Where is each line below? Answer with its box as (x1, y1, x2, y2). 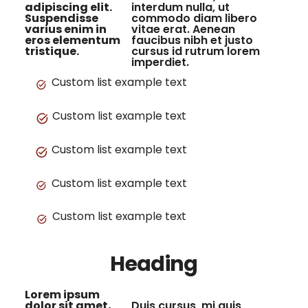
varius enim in (24, 21, 107, 38)
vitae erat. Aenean (131, 21, 236, 38)
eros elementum (24, 32, 120, 49)
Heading (110, 250, 198, 279)
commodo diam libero (131, 10, 258, 27)
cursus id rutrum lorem (131, 43, 261, 60)
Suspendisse (24, 10, 98, 27)
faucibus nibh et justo (131, 32, 254, 49)
